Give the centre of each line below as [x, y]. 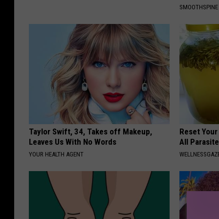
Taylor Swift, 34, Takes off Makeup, [90, 132]
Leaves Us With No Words [73, 142]
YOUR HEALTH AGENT [56, 154]
